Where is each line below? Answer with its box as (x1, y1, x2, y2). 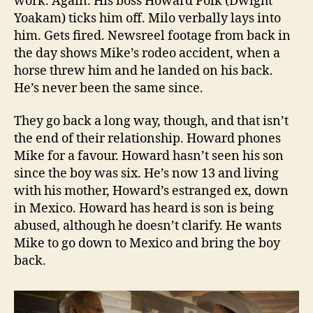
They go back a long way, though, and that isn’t (14, 113, 289, 130)
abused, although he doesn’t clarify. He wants (14, 218, 282, 235)
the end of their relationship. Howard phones (14, 131, 281, 147)
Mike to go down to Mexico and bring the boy (14, 235, 280, 252)
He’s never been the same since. (14, 80, 203, 96)
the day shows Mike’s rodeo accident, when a (14, 45, 280, 61)
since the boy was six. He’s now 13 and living (14, 166, 279, 182)
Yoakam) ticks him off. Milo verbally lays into (14, 10, 281, 27)
